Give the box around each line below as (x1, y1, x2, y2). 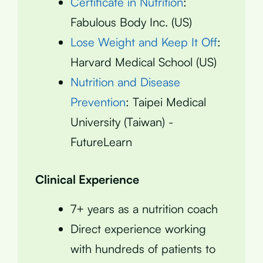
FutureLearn (70, 134, 132, 149)
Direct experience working (70, 221, 206, 236)
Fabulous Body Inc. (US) (70, 14, 192, 29)
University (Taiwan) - (70, 114, 173, 129)
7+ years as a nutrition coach (70, 201, 218, 216)
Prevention (70, 94, 126, 109)
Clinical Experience (35, 171, 139, 187)
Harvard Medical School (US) (70, 54, 217, 69)
